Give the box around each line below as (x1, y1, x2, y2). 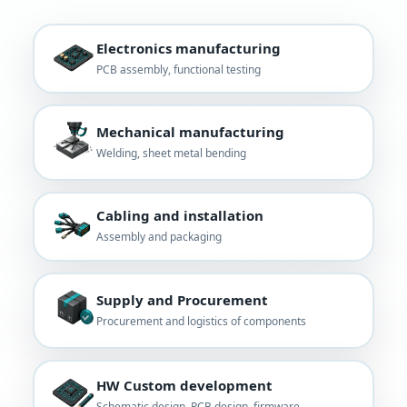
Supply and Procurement (95, 290, 268, 309)
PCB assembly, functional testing (95, 61, 261, 77)
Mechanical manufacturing (95, 122, 284, 141)
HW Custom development (95, 375, 273, 394)
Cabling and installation (95, 206, 263, 225)
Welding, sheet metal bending (95, 144, 246, 161)
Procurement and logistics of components (95, 313, 306, 329)
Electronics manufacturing (95, 38, 281, 57)
